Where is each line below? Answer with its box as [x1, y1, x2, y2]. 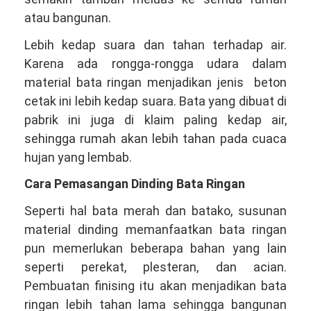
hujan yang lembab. [24, 149, 132, 165]
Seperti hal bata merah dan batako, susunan [24, 203, 287, 218]
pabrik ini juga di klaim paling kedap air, [24, 112, 287, 127]
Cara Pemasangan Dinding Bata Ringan [24, 176, 245, 191]
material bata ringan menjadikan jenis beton [24, 74, 287, 90]
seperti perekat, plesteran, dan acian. [24, 259, 287, 274]
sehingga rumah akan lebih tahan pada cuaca [24, 131, 287, 146]
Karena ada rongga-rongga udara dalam [24, 56, 287, 71]
